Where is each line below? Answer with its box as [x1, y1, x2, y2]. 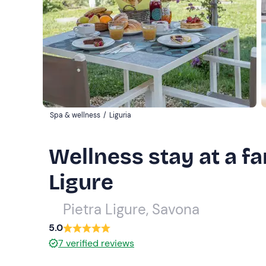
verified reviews [66, 236, 134, 249]
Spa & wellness [50, 110, 100, 120]
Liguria [109, 110, 131, 120]
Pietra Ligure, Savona [63, 199, 199, 218]
